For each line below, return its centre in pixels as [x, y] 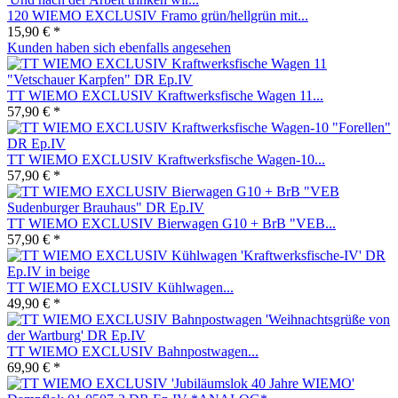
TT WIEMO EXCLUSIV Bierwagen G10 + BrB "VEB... [171, 223]
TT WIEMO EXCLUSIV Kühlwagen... [120, 287]
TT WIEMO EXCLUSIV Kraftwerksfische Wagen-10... [166, 159]
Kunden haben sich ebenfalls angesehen [119, 47]
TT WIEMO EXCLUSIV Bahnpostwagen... [133, 351]
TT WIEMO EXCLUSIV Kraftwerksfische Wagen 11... [165, 95]
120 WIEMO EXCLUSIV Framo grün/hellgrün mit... [158, 15]
